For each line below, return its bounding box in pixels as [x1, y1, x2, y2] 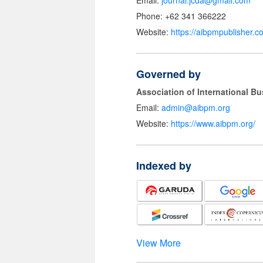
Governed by [136, 66, 201, 82]
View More [136, 236, 181, 250]
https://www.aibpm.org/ [171, 117, 255, 130]
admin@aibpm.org [161, 102, 230, 114]
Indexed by [136, 158, 191, 174]
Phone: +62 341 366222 [136, 10, 226, 22]
